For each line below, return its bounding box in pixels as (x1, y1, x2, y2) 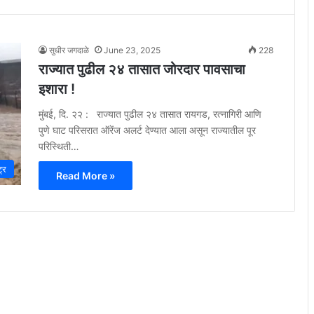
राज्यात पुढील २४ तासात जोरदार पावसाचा (39, 60, 245, 78)
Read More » (56, 169, 115, 182)
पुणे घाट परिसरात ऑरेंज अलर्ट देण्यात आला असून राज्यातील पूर (39, 123, 256, 136)
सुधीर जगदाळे (49, 44, 89, 55)
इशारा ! (39, 80, 75, 97)
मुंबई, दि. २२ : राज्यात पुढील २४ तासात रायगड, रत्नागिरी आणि (39, 107, 261, 120)
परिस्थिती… (39, 139, 79, 152)
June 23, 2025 (104, 44, 161, 55)
